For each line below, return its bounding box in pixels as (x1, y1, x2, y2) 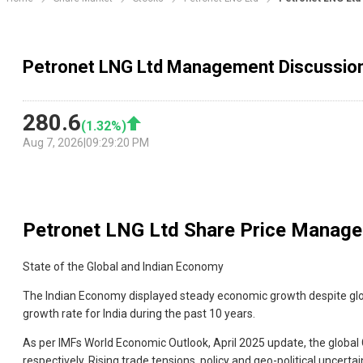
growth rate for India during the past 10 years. (23, 307, 255, 321)
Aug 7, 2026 (23, 136, 83, 150)
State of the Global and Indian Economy (23, 260, 224, 274)
